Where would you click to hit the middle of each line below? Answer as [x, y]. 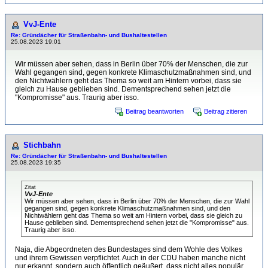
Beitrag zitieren [226, 111]
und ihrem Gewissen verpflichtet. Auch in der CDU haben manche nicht [130, 258]
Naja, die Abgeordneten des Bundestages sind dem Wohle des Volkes [129, 249]
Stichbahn [42, 145]
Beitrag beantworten [155, 111]
